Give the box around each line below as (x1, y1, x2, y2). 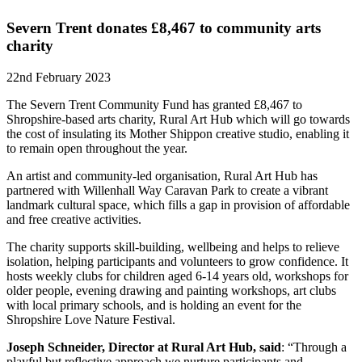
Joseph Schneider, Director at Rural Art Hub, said (6, 339, 281, 354)
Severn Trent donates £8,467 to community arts (6, 19, 321, 37)
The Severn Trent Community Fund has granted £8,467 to (6, 97, 302, 112)
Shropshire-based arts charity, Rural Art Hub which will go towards (6, 112, 350, 126)
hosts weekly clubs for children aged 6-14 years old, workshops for (6, 268, 348, 283)
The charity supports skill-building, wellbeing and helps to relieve (6, 239, 339, 254)
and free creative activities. (6, 212, 145, 226)
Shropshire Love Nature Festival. (6, 312, 179, 326)
